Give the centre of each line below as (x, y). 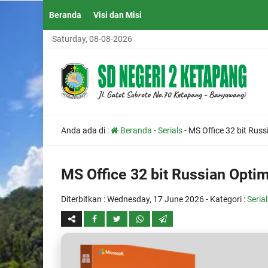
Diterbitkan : (84, 199)
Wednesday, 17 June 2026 (156, 199)
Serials (170, 130)
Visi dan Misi (118, 15)
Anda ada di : (86, 130)
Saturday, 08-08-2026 (92, 39)
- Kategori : (226, 199)
